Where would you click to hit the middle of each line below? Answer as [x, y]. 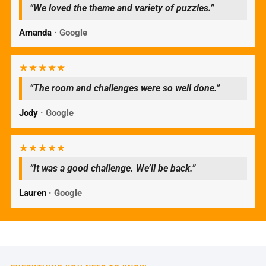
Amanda [36, 32]
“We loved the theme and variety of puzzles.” [121, 8]
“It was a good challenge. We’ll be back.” [112, 168]
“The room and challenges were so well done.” [124, 88]
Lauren [34, 193]
